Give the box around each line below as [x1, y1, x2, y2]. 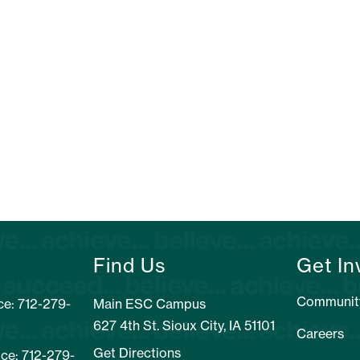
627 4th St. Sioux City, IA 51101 [93, 317, 275, 334]
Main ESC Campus [93, 296, 206, 313]
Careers [296, 325, 344, 342]
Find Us [93, 253, 166, 278]
